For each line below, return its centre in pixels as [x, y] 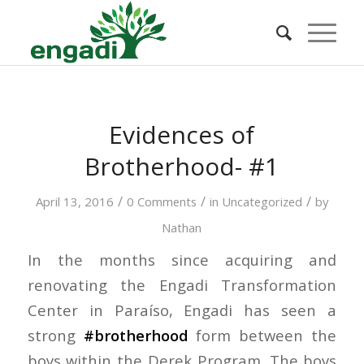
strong [55, 335]
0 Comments [161, 201]
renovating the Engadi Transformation [182, 285]
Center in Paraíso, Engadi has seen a [182, 310]
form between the [262, 335]
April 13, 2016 [74, 201]
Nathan [182, 227]
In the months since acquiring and [182, 260]
